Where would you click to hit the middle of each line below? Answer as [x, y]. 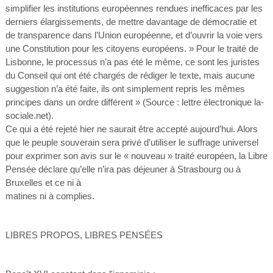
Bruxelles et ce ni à [43, 183]
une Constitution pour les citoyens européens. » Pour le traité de [132, 48]
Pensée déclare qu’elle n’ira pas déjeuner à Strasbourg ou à [123, 169]
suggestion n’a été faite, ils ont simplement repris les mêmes [125, 89]
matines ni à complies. [50, 196]
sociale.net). [29, 115]
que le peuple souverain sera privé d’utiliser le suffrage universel [132, 142]
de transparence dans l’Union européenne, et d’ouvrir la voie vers [134, 35]
